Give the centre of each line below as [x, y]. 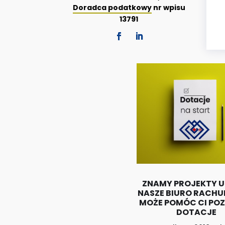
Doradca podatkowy [112, 8]
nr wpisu [168, 8]
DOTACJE [196, 212]
